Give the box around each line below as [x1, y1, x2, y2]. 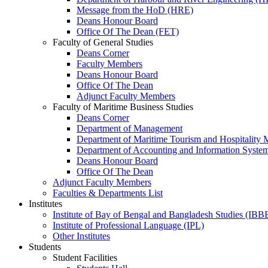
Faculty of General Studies [53, 36, 153, 47]
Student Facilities [53, 252, 117, 263]
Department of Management [77, 123, 182, 133]
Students [29, 241, 61, 252]
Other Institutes [53, 230, 110, 241]
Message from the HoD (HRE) [77, 4, 193, 15]
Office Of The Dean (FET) [77, 26, 179, 36]
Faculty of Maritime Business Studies [53, 101, 193, 112]
